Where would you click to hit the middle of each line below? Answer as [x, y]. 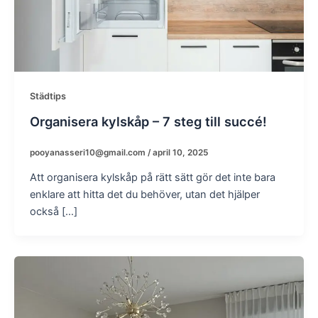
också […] [53, 211]
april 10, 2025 [180, 152]
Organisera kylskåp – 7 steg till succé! [148, 121]
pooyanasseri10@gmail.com [88, 152]
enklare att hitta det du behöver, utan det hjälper [144, 194]
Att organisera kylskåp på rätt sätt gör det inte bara [152, 177]
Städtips [48, 97]
